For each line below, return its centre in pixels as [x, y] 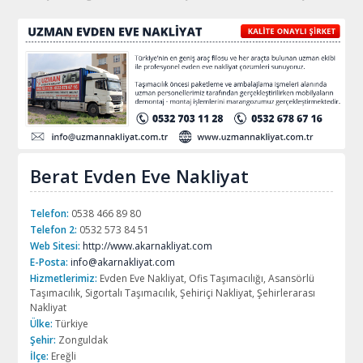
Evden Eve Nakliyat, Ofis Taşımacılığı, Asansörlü [206, 279]
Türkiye [71, 324]
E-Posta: [49, 263]
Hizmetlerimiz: [64, 279]
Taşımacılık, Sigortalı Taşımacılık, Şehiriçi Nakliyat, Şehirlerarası [173, 293]
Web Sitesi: [56, 246]
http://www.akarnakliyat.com [148, 246]
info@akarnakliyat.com [123, 263]
